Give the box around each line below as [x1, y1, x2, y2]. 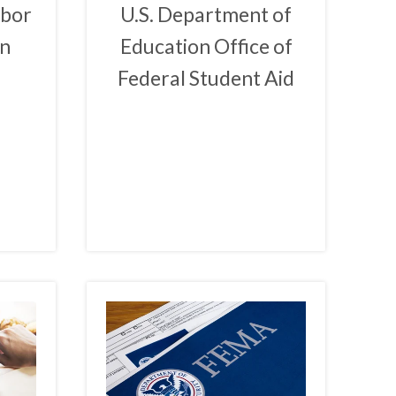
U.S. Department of [120, 2, 293, 27]
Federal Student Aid [118, 65, 295, 91]
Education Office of [119, 34, 293, 59]
